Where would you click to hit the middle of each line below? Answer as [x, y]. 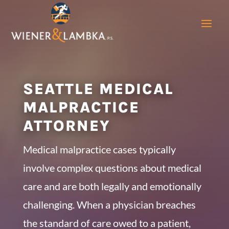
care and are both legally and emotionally [112, 186]
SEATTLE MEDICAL [98, 89]
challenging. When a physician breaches [109, 204]
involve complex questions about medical [112, 167]
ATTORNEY [66, 125]
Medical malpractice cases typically [99, 149]
